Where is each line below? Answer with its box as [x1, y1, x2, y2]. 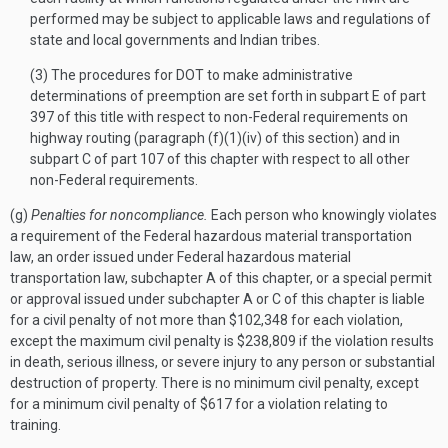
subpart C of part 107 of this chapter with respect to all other [30, 151, 410, 167]
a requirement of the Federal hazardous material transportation [10, 228, 412, 244]
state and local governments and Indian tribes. [30, 32, 320, 48]
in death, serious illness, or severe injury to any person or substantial [10, 354, 435, 370]
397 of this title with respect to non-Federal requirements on [30, 109, 408, 125]
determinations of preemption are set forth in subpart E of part [30, 88, 426, 104]
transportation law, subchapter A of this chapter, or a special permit [10, 270, 432, 286]
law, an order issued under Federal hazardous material [10, 249, 351, 265]
